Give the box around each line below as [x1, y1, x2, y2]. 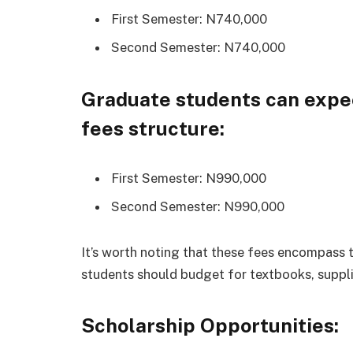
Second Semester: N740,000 [111, 39, 285, 56]
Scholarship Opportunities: [81, 314, 339, 338]
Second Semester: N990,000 [111, 198, 284, 214]
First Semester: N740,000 [111, 10, 267, 27]
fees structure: [81, 116, 225, 140]
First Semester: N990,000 [111, 169, 266, 186]
